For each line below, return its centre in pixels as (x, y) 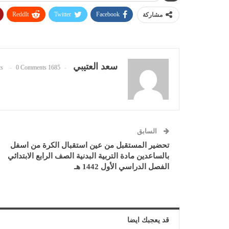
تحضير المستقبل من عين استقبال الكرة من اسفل (90, 145)
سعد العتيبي (95, 67)
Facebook (108, 15)
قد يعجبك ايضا (148, 220)
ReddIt (20, 15)
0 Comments (31, 68)
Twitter (63, 15)
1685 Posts (54, 68)
